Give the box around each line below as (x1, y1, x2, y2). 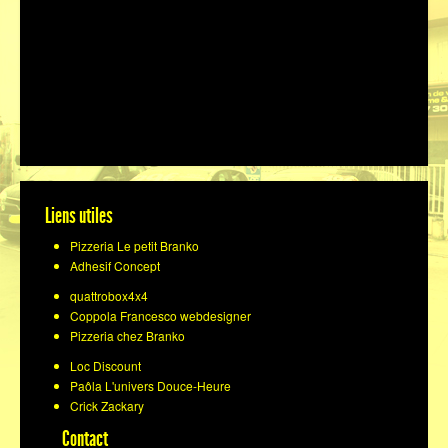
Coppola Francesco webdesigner (70, 307, 251, 325)
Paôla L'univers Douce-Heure (70, 377, 231, 395)
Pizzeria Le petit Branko (70, 237, 199, 255)
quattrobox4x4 (70, 287, 148, 305)
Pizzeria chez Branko (70, 327, 185, 345)
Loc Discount (70, 357, 141, 375)
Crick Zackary (70, 397, 144, 415)
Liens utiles (45, 203, 113, 230)
